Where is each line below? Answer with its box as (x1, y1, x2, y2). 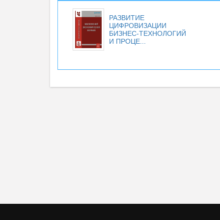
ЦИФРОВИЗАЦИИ (109, 22, 166, 29)
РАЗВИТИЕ (109, 14, 144, 22)
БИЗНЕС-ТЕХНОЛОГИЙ (109, 29, 186, 37)
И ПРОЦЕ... (109, 37, 146, 45)
